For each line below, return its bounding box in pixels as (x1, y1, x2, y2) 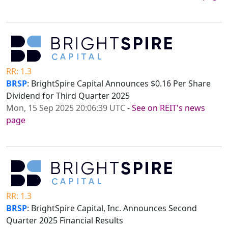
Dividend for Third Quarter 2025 (6, 90, 130, 102)
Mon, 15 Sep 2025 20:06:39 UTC (6, 102, 125, 114)
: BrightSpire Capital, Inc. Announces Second (27, 203, 197, 214)
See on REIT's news (132, 102, 205, 114)
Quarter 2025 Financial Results (6, 215, 123, 226)
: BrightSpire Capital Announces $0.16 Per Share (27, 78, 211, 90)
